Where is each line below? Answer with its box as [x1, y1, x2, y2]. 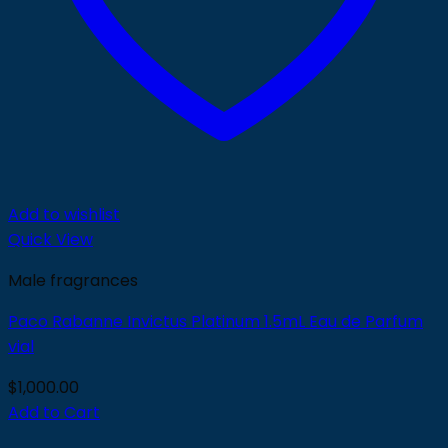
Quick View [8, 228, 93, 251]
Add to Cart [8, 401, 100, 424]
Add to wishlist [8, 203, 120, 226]
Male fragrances [8, 269, 138, 292]
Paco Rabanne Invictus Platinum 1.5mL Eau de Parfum [8, 310, 423, 333]
